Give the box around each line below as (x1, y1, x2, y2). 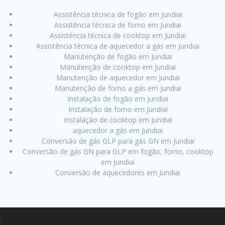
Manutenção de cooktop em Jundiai (60, 62, 176, 72)
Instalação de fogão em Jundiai (67, 94, 168, 104)
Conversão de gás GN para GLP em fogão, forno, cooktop (22, 147, 213, 157)
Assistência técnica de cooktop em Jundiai (50, 31, 186, 41)
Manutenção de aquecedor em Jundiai (56, 73, 180, 83)
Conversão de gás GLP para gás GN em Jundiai (41, 136, 194, 146)
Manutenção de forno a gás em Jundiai (54, 83, 181, 93)
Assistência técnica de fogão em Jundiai (53, 10, 182, 20)
